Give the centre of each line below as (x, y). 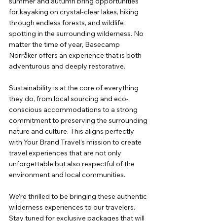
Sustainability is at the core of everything (74, 88)
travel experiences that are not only (66, 153)
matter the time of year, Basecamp (65, 45)
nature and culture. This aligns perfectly (72, 131)
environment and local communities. (67, 175)
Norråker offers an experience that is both (76, 55)
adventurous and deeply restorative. (67, 66)
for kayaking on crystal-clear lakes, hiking (74, 12)
